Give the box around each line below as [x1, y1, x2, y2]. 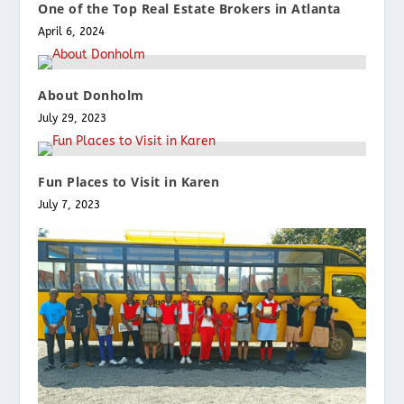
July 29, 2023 [38, 111, 107, 124]
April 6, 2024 [38, 24, 106, 38]
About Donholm [38, 86, 144, 104]
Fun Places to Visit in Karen [38, 172, 220, 190]
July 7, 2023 [38, 197, 101, 211]
